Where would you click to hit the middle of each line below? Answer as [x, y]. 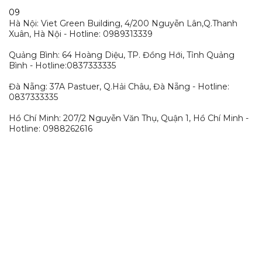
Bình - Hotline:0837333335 [62, 65]
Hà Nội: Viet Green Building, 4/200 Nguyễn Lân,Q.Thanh [123, 23]
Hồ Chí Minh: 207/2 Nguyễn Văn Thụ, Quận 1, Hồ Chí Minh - [129, 118]
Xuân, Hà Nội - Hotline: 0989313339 [81, 34]
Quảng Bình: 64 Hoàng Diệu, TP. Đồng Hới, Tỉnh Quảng [122, 55]
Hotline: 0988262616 [51, 128]
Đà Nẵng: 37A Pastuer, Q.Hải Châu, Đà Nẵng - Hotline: [119, 86]
